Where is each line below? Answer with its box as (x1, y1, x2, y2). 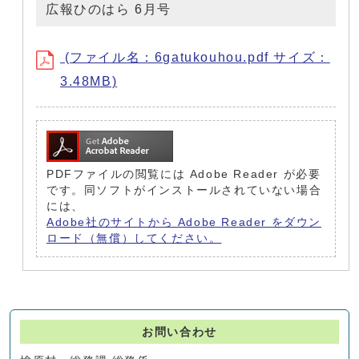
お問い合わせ (142, 326, 217, 338)
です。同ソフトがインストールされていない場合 (46, 184, 322, 196)
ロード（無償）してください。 (46, 232, 222, 244)
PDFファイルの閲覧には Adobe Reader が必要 (46, 168, 321, 180)
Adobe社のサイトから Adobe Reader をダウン (46, 216, 321, 228)
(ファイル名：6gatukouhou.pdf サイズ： (60, 50, 330, 64)
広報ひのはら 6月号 (46, 2, 171, 16)
